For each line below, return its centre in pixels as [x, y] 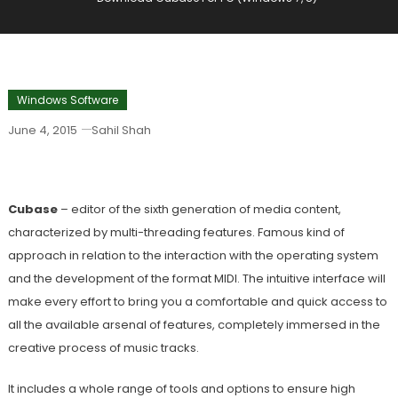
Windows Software [67, 100]
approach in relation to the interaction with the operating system [193, 255]
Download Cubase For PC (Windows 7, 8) [197, 161]
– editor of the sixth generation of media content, [199, 209]
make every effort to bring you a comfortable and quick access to [197, 302]
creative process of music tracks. [103, 348]
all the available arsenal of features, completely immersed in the [194, 325]
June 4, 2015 [42, 130]
